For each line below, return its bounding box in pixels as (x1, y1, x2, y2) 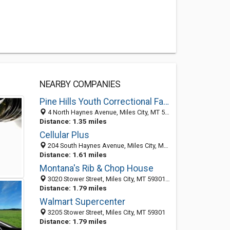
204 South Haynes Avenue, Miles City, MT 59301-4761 (46, 142, 164, 149)
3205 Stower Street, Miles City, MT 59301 (46, 208, 165, 216)
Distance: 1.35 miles (39, 117, 107, 125)
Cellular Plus (39, 130, 89, 140)
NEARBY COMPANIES (39, 79, 121, 89)
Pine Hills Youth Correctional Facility (163, 97, 169, 107)
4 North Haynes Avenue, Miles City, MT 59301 (46, 108, 165, 116)
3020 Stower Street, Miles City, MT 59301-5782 (46, 175, 165, 183)
